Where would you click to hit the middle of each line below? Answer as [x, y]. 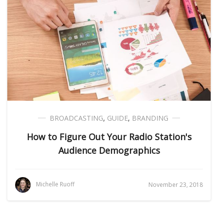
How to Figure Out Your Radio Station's [109, 137]
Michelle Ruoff [55, 184]
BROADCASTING [76, 118]
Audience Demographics [109, 150]
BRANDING [150, 118]
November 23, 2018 [176, 185]
